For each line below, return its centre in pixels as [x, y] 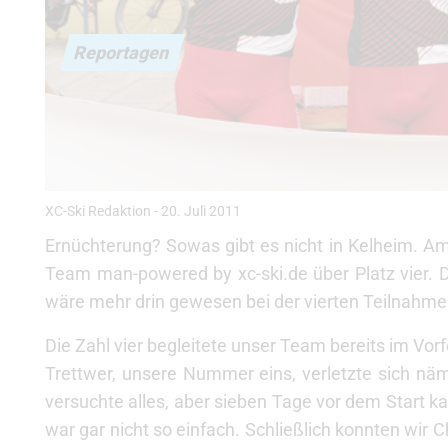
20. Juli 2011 [201, 211]
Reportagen [122, 52]
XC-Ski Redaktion [98, 211]
